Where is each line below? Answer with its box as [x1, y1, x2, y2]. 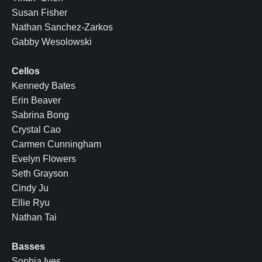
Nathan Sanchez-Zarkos [12, 22, 113, 33]
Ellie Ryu [12, 198, 50, 208]
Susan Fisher [12, 8, 67, 18]
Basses [12, 242, 45, 252]
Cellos [12, 66, 40, 77]
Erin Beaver [12, 95, 61, 106]
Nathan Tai [12, 212, 57, 223]
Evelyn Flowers [12, 154, 76, 164]
